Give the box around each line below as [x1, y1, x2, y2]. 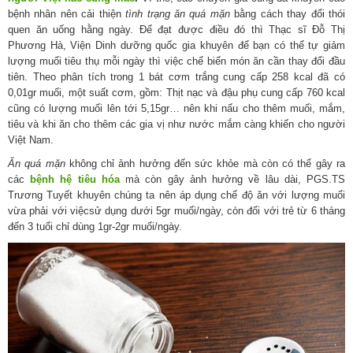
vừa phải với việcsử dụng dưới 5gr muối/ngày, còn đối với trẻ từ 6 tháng [8, 205, 345, 217]
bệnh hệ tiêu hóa [30, 173, 120, 186]
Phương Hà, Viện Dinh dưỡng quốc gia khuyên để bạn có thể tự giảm [8, 39, 345, 52]
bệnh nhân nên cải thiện [8, 8, 126, 20]
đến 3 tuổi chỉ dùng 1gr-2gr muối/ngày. [8, 221, 182, 233]
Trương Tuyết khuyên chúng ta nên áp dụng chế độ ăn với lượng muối [8, 189, 345, 202]
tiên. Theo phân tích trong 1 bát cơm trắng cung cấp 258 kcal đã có [8, 71, 345, 84]
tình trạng [125, 8, 170, 20]
